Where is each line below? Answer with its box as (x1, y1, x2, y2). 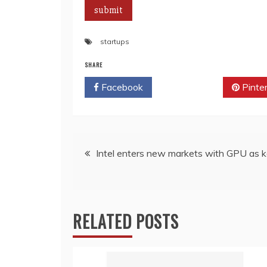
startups (100, 36, 129, 46)
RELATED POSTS (73, 209, 179, 234)
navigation (72, 166, 151, 195)
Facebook (99, 80, 143, 93)
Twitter (175, 80, 209, 93)
